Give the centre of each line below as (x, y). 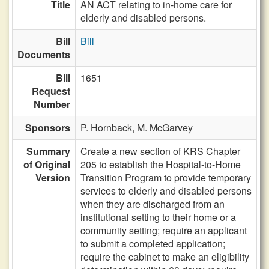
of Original (47, 164)
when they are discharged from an (153, 204)
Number (52, 104)
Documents (44, 54)
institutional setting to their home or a (158, 217)
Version (53, 177)
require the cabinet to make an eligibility (165, 257)
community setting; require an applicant (164, 230)
